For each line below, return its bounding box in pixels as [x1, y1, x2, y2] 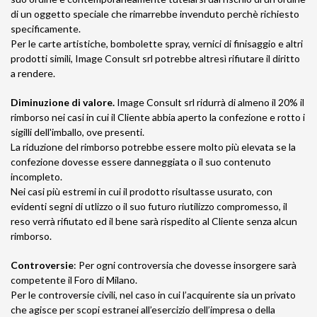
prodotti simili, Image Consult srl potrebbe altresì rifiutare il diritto [11, 52, 300, 64]
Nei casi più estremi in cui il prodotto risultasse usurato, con [11, 185, 272, 197]
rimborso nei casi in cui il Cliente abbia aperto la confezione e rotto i [11, 111, 305, 123]
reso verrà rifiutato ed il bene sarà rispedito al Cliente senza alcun [11, 215, 297, 227]
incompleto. [11, 171, 62, 183]
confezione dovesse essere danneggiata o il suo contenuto [11, 156, 271, 168]
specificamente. [11, 23, 81, 35]
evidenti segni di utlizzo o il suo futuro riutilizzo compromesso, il [11, 200, 287, 212]
